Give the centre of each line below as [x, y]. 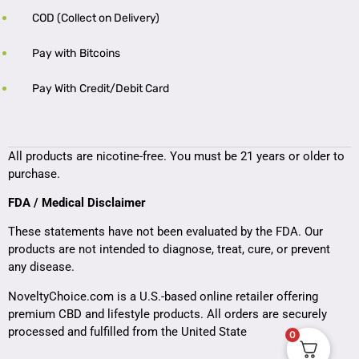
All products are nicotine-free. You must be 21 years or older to [176, 156]
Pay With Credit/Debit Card [101, 88]
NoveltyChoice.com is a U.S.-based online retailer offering [163, 296]
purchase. [34, 173]
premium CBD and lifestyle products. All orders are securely [167, 314]
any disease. [41, 267]
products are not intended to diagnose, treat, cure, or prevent [169, 250]
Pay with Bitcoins [76, 53]
